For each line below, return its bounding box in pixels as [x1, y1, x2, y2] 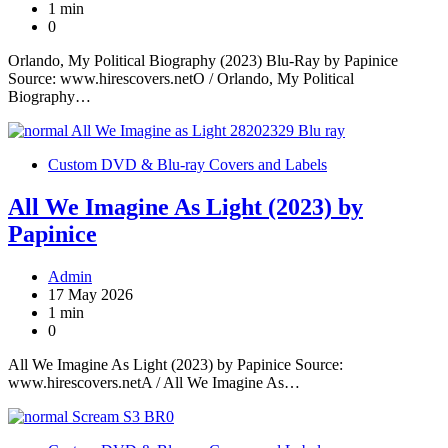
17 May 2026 [48, 285, 133, 303]
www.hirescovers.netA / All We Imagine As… [8, 373, 300, 391]
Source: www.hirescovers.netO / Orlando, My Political [8, 69, 354, 87]
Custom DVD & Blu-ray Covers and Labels [48, 155, 327, 173]
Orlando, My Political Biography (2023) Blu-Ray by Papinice [8, 51, 398, 69]
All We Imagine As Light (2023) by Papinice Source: [8, 355, 343, 373]
